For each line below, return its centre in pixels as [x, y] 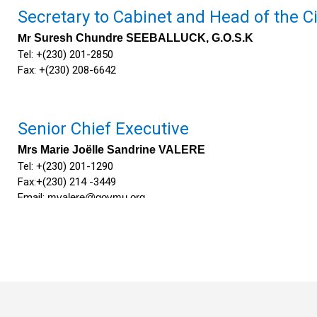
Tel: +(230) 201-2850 [65, 54]
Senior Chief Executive [105, 129]
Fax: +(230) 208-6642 [67, 70]
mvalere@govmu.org [96, 197]
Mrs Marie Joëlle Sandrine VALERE [111, 150]
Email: [33, 197]
